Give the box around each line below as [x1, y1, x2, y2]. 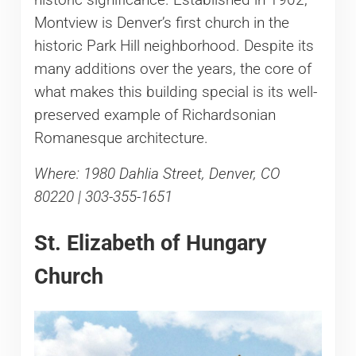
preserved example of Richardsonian [33, 106, 276, 124]
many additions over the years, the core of [33, 60, 311, 78]
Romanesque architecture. [33, 129, 208, 147]
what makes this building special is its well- [33, 83, 317, 101]
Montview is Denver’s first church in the [33, 14, 289, 32]
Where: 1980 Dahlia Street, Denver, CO [33, 164, 280, 183]
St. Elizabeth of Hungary [33, 230, 267, 255]
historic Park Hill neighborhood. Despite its [33, 37, 314, 55]
